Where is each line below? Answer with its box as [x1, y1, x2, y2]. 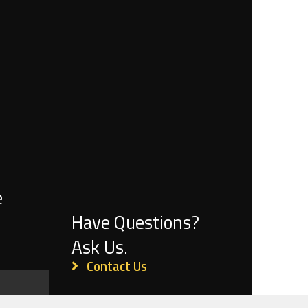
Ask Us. [71, 233, 129, 261]
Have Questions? [71, 208, 200, 236]
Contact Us [87, 256, 148, 276]
